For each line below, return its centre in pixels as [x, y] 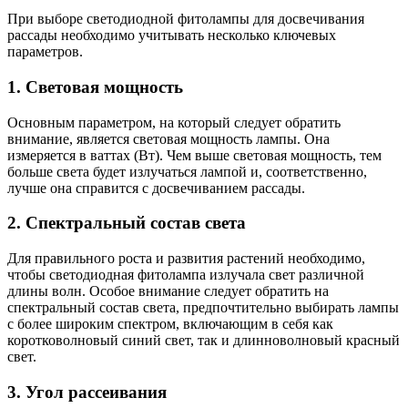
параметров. [45, 52]
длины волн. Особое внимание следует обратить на [168, 291]
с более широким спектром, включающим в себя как [170, 324]
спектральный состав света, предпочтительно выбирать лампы [203, 308]
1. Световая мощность [95, 87]
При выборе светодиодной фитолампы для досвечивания [186, 19]
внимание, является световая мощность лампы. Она [168, 138]
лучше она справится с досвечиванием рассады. [156, 188]
